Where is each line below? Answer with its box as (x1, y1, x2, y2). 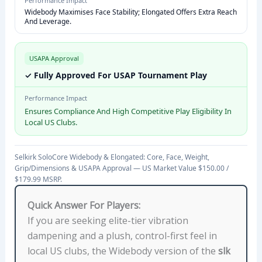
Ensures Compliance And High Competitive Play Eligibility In (24, 106, 232, 117)
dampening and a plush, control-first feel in (27, 229, 217, 243)
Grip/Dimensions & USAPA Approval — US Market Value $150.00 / (14, 163, 229, 174)
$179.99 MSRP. (14, 174, 62, 185)
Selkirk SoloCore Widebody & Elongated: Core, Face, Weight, (14, 152, 209, 163)
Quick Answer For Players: (27, 199, 140, 212)
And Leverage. (24, 16, 71, 27)
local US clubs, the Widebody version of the (27, 244, 218, 258)
